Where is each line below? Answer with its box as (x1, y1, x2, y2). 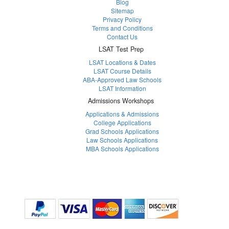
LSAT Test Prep (98, 44, 144, 54)
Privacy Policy (103, 15, 142, 24)
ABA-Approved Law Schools (83, 75, 162, 84)
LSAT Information (98, 84, 146, 93)
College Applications (93, 118, 151, 127)
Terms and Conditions (91, 24, 153, 33)
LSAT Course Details (93, 66, 151, 76)
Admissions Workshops (88, 96, 154, 106)
